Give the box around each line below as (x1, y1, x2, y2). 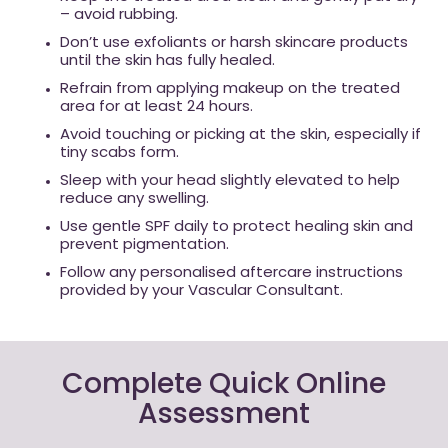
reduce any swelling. (60, 192, 209, 207)
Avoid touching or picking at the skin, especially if (60, 128, 421, 143)
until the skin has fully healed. (60, 54, 275, 69)
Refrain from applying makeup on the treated (60, 82, 400, 97)
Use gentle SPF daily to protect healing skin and (60, 220, 413, 235)
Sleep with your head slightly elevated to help (60, 174, 400, 189)
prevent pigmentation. (60, 238, 229, 253)
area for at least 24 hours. (60, 100, 253, 115)
